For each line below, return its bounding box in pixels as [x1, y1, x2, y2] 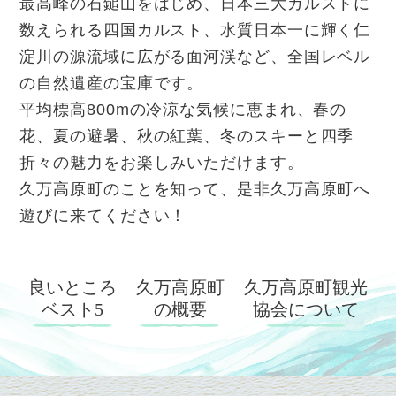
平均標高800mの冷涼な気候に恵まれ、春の [19, 100, 347, 118]
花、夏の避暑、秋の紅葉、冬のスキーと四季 [19, 126, 354, 145]
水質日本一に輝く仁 [220, 20, 371, 39]
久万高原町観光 [244, 277, 369, 297]
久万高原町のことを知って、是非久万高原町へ [19, 179, 371, 198]
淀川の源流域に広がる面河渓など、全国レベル [19, 47, 371, 65]
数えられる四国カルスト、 [19, 20, 221, 39]
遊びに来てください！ [19, 206, 187, 225]
